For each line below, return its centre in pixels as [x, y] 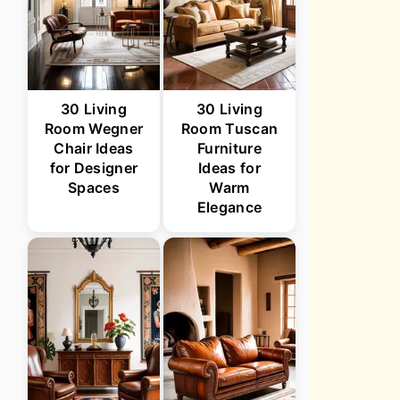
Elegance [229, 207]
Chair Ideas [94, 148]
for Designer [94, 168]
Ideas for [229, 168]
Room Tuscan [229, 129]
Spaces [94, 187]
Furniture [229, 148]
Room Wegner [94, 129]
